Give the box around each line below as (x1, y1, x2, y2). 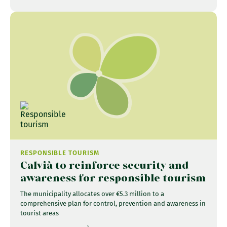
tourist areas (20, 209, 59, 217)
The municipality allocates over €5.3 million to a (20, 190, 164, 198)
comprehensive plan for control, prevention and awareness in (20, 200, 206, 208)
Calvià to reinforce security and (20, 158, 188, 172)
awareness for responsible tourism (20, 171, 206, 185)
